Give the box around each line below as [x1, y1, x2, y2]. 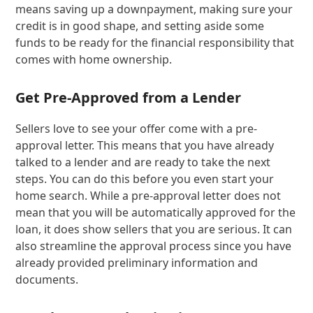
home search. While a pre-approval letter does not [15, 187, 282, 203]
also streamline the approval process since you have [15, 238, 292, 254]
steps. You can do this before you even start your [15, 170, 275, 187]
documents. [15, 271, 79, 287]
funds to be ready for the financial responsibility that [15, 34, 295, 50]
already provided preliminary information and [15, 254, 259, 270]
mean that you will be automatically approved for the [15, 204, 296, 220]
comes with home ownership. [15, 51, 173, 67]
